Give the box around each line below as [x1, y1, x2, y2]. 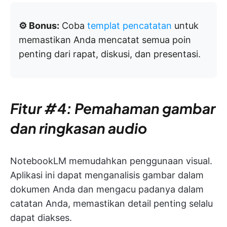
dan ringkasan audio [10, 119, 147, 137]
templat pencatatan [87, 20, 172, 31]
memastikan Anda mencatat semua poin [19, 34, 191, 45]
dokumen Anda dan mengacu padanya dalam [10, 183, 204, 195]
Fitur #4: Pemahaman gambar [10, 99, 215, 117]
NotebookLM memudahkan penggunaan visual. [10, 155, 212, 166]
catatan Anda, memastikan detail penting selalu [10, 198, 213, 209]
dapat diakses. [10, 212, 72, 223]
